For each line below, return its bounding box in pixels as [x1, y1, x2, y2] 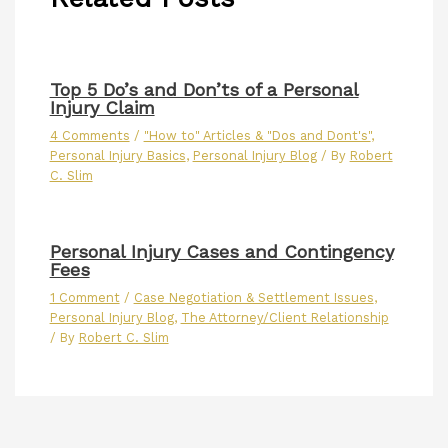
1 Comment [49, 290, 120, 306]
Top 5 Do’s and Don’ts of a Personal [49, 79, 359, 101]
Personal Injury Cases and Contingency [49, 241, 394, 263]
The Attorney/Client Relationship [180, 310, 389, 326]
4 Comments [49, 128, 130, 144]
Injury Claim [49, 97, 155, 119]
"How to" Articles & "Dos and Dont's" [143, 128, 371, 144]
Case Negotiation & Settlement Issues [133, 290, 374, 306]
